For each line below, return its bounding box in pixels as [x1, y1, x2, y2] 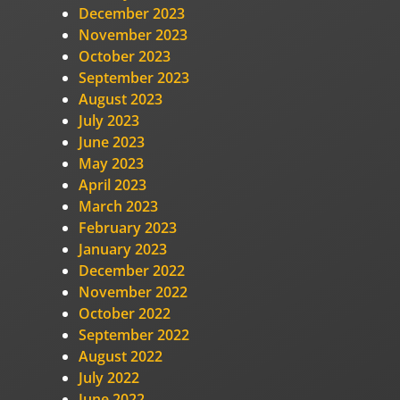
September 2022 [79, 324, 189, 345]
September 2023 [79, 67, 189, 87]
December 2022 [79, 260, 185, 280]
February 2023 [79, 217, 177, 237]
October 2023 [79, 46, 171, 66]
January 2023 [79, 238, 167, 259]
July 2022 [79, 367, 139, 387]
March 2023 [79, 196, 158, 216]
